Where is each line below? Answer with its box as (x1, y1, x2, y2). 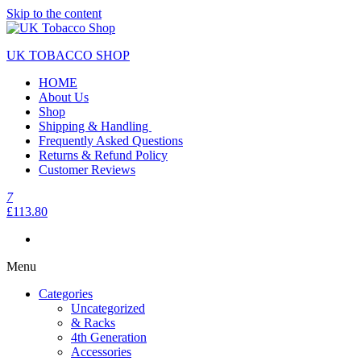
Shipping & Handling (39, 119, 151, 133)
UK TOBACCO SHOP (6, 48, 130, 62)
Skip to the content (6, 6, 102, 20)
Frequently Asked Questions (39, 134, 183, 147)
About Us (39, 90, 89, 104)
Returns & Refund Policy (39, 148, 168, 162)
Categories (39, 287, 93, 301)
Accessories (71, 345, 131, 359)
